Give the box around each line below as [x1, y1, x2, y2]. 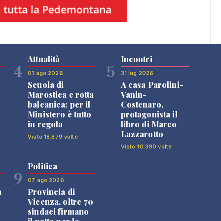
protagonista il [120, 109, 178, 119]
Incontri [120, 53, 152, 64]
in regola [28, 118, 63, 129]
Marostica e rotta [28, 89, 94, 100]
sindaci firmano [28, 206, 89, 217]
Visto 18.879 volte [28, 133, 78, 140]
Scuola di [28, 79, 64, 90]
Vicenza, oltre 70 [28, 196, 94, 207]
